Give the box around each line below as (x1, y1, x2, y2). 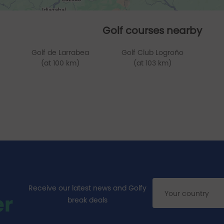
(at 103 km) (133, 58, 171, 68)
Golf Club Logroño (121, 47, 183, 57)
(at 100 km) (40, 58, 79, 68)
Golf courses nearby (102, 23, 202, 37)
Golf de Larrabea (31, 47, 89, 57)
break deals (67, 195, 107, 205)
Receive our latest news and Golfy (28, 183, 146, 193)
